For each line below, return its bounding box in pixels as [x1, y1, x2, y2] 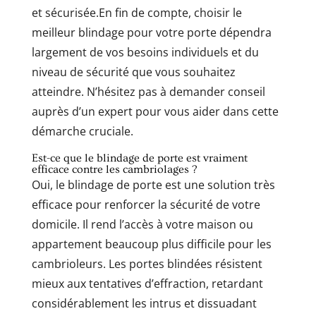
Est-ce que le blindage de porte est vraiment [31, 151, 248, 164]
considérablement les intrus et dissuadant [31, 295, 257, 311]
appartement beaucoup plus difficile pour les [31, 236, 272, 252]
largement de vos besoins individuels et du [31, 44, 259, 60]
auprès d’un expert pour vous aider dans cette [31, 103, 279, 119]
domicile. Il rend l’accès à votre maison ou [31, 216, 253, 232]
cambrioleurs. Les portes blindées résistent [31, 255, 262, 272]
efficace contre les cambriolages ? [31, 162, 197, 176]
